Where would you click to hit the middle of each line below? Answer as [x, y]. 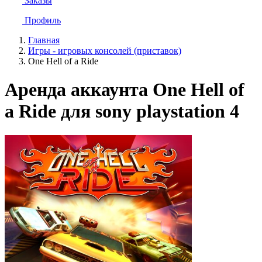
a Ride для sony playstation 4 [122, 111]
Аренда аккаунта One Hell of [125, 90]
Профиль [43, 20]
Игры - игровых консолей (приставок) [105, 51]
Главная [44, 40]
